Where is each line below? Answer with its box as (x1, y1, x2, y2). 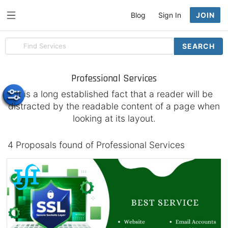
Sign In (158, 11, 181, 19)
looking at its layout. (72, 113, 156, 124)
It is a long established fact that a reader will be (15, 89, 213, 99)
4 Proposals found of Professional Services (8, 139, 185, 150)
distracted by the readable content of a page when (8, 101, 220, 111)
